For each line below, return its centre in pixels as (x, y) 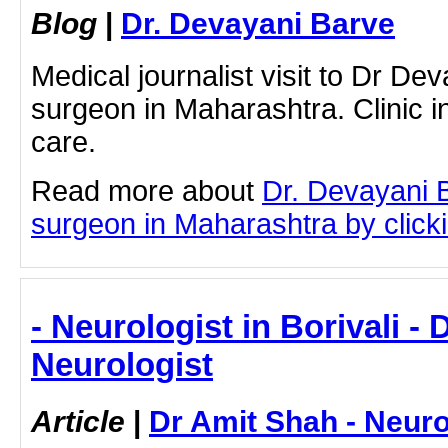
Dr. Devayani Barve (258, 22)
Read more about (146, 190)
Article (78, 421)
